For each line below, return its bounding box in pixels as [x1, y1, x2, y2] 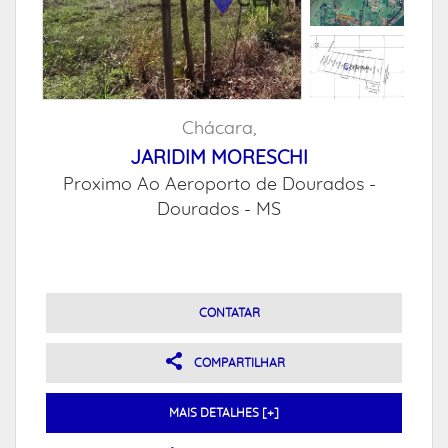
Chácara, [182, 120, 256, 138]
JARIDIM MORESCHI [130, 149, 308, 168]
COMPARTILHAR [193, 357, 285, 369]
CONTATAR [198, 307, 260, 319]
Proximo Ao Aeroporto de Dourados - [62, 176, 376, 194]
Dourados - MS [157, 201, 281, 219]
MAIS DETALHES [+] [169, 407, 279, 419]
